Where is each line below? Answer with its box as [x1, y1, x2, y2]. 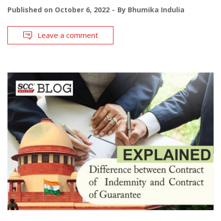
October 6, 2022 [55, 5, 110, 15]
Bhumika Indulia [128, 5, 184, 15]
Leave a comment [37, 30, 98, 40]
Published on [7, 5, 55, 15]
